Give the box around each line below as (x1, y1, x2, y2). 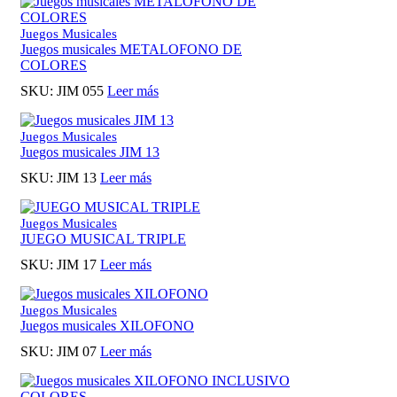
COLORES (20, 57, 87, 73)
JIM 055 (57, 82, 104, 98)
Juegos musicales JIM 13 (20, 144, 160, 160)
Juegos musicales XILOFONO (20, 318, 194, 334)
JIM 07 (57, 344, 97, 360)
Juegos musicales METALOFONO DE (20, 41, 242, 57)
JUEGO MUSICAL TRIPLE (20, 231, 186, 247)
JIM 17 (57, 257, 97, 273)
